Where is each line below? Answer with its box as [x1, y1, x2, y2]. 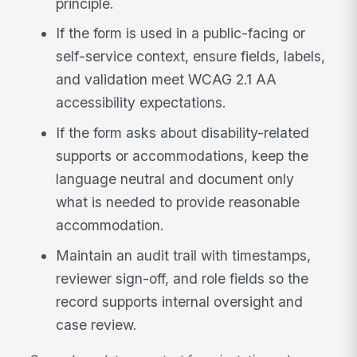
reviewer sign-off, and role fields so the [56, 269, 309, 287]
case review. [56, 316, 138, 333]
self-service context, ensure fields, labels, [56, 48, 326, 65]
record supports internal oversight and [56, 292, 304, 310]
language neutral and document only [56, 171, 295, 188]
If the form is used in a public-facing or [56, 25, 306, 42]
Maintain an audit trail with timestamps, [56, 246, 312, 264]
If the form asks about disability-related [56, 124, 310, 142]
